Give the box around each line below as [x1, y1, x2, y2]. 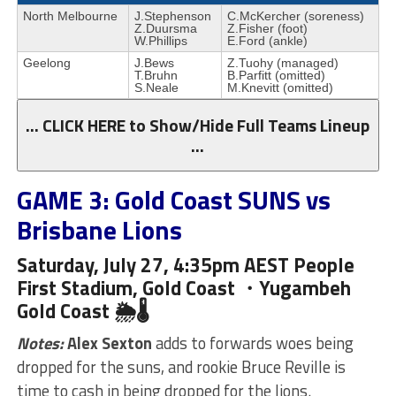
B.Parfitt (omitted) [226, 67, 325, 82]
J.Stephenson [133, 8, 211, 23]
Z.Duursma [133, 20, 197, 35]
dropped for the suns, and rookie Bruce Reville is [16, 354, 346, 379]
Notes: [16, 330, 64, 355]
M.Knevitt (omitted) [226, 80, 333, 95]
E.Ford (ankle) [226, 33, 308, 48]
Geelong [22, 55, 71, 70]
